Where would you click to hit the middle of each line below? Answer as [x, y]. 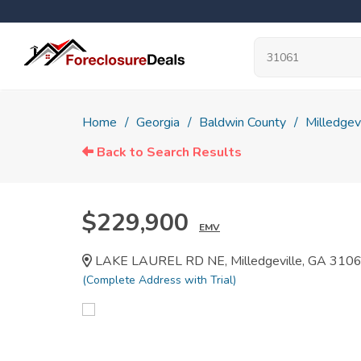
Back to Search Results [168, 152]
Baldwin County [243, 122]
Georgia [158, 122]
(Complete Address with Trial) [159, 280]
